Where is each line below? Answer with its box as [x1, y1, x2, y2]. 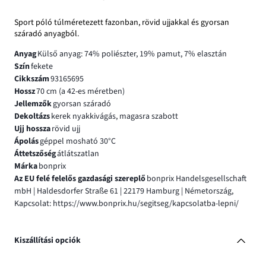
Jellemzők [14, 97, 52, 110]
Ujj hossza [14, 122, 50, 135]
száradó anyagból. [14, 27, 79, 40]
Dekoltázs [14, 110, 50, 122]
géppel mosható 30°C [39, 135, 116, 147]
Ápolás [14, 135, 39, 147]
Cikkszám [14, 72, 49, 85]
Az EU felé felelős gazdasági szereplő [14, 172, 145, 185]
